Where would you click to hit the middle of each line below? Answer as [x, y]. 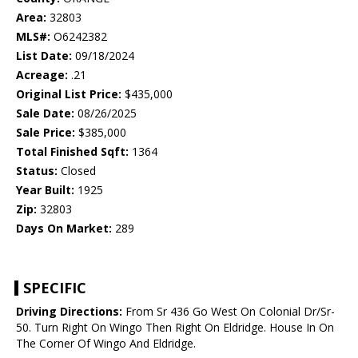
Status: [37, 171]
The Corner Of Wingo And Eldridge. [106, 344]
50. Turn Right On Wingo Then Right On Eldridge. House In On [175, 328]
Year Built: [45, 190]
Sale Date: [45, 113]
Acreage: [42, 75]
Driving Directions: [69, 312]
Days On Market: [64, 229]
